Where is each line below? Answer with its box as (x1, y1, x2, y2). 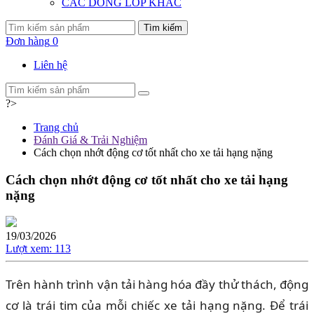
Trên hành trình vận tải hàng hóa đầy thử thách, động (6, 276, 308, 293)
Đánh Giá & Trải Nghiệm (34, 133, 147, 146)
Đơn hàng (6, 34, 50, 47)
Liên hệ (34, 58, 67, 71)
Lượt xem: (6, 243, 52, 255)
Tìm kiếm (144, 22, 182, 33)
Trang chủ (34, 121, 78, 133)
